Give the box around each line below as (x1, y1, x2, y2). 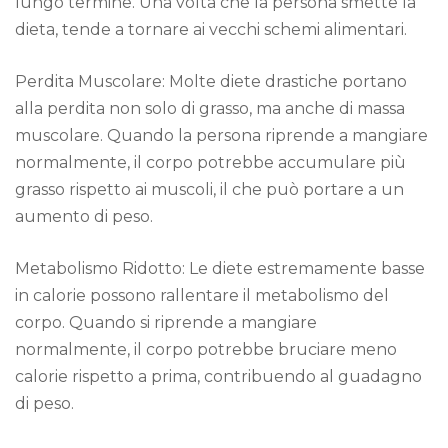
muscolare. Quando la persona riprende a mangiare (15, 125, 428, 145)
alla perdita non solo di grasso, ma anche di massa (15, 98, 405, 118)
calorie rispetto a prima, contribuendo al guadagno (15, 366, 422, 386)
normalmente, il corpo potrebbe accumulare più (15, 152, 406, 172)
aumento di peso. (15, 206, 153, 226)
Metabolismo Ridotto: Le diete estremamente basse (15, 258, 425, 278)
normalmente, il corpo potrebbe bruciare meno (15, 339, 397, 359)
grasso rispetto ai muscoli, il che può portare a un (15, 179, 404, 199)
